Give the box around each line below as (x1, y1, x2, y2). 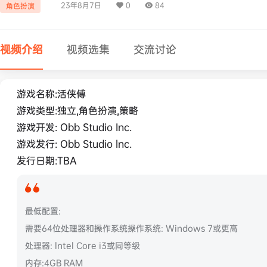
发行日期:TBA (17, 154, 77, 167)
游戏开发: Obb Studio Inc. (17, 120, 132, 133)
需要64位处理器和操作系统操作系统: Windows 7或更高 (25, 222, 238, 234)
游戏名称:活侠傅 (17, 87, 86, 100)
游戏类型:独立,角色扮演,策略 (17, 104, 138, 117)
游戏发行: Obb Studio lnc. (17, 137, 132, 150)
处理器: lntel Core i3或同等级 (25, 240, 140, 251)
